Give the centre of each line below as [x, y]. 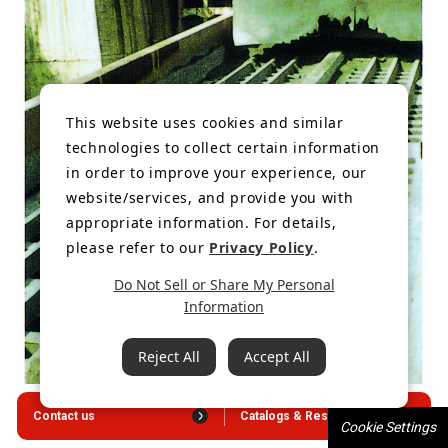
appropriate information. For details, [201, 222]
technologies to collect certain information [223, 147]
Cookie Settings [388, 427]
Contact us [63, 415]
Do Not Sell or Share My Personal [224, 284]
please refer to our [137, 247]
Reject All [169, 356]
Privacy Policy [261, 247]
